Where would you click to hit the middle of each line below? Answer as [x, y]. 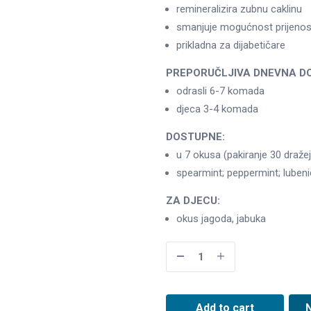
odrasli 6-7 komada [220, 91]
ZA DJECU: [193, 200]
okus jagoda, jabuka [221, 218]
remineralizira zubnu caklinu [239, 9]
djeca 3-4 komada [217, 109]
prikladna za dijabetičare [231, 45]
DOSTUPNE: [195, 136]
